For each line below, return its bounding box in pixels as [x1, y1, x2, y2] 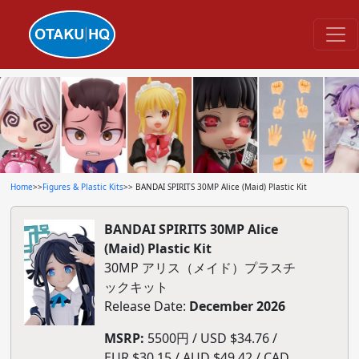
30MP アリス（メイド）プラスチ [103, 259, 296, 276]
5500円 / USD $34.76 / [143, 329, 277, 347]
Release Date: [103, 297, 189, 315]
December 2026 [188, 297, 285, 315]
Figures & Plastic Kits [42, 181, 123, 192]
